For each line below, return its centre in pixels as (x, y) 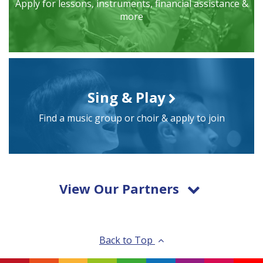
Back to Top (127, 240)
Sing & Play (126, 97)
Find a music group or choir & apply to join (131, 118)
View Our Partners (119, 188)
